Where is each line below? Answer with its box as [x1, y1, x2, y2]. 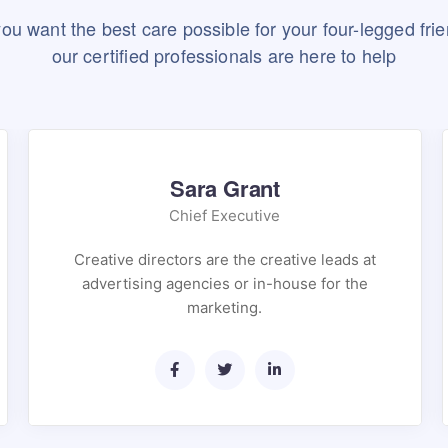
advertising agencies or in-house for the [81, 274, 368, 293]
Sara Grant [170, 172, 280, 204]
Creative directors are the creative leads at [73, 250, 376, 269]
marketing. [187, 298, 263, 317]
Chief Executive [169, 206, 281, 225]
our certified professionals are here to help [51, 42, 397, 68]
